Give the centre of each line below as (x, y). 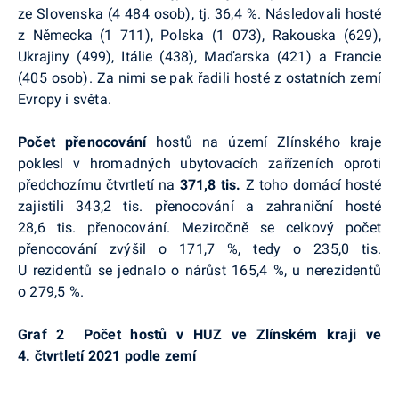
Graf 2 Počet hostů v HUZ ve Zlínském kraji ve (199, 334)
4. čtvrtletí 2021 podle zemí (107, 355)
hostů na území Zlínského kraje (269, 142)
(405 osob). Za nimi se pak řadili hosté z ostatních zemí (199, 77)
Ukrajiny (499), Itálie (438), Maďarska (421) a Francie (199, 56)
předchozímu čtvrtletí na (99, 184)
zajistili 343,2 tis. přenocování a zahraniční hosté (199, 206)
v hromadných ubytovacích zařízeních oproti (228, 163)
